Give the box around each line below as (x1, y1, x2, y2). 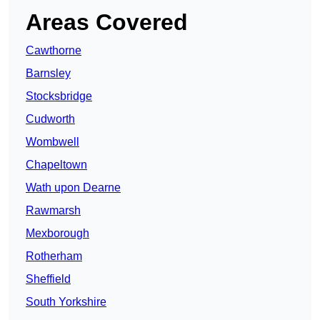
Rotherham (26, 250, 82, 263)
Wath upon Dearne (26, 181, 121, 194)
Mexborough (26, 227, 89, 240)
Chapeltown (26, 159, 87, 171)
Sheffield (26, 273, 71, 286)
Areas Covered (26, 9, 188, 36)
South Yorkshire (26, 296, 106, 309)
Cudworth (26, 113, 75, 126)
